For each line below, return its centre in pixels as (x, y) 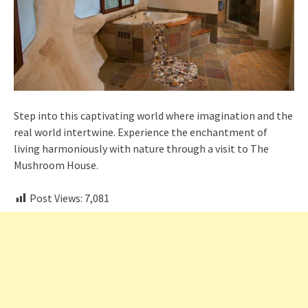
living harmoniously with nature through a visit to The (141, 149)
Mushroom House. (56, 165)
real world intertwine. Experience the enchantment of (141, 132)
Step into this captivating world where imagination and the (153, 116)
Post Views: (56, 198)
